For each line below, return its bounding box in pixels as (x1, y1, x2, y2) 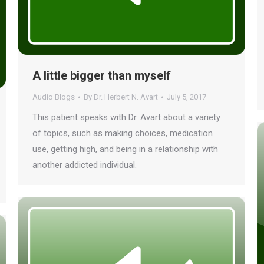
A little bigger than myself (32, 68, 171, 82)
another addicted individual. (32, 160, 137, 170)
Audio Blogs (32, 93, 75, 101)
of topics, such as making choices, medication (32, 128, 213, 138)
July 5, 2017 (167, 93, 206, 101)
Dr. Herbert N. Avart (94, 93, 158, 101)
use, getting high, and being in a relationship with (32, 144, 218, 154)
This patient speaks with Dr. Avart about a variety (32, 112, 220, 123)
